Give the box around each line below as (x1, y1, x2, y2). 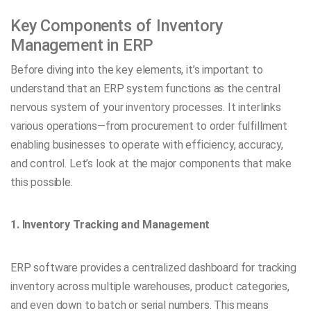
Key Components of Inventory (10, 16, 223, 36)
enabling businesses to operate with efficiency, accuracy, (10, 138, 283, 152)
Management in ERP (10, 35, 154, 56)
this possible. (10, 176, 73, 190)
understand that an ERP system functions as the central (10, 82, 280, 96)
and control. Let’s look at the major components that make (10, 157, 292, 171)
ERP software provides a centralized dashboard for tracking (10, 260, 296, 274)
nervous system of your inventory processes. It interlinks (10, 101, 281, 115)
